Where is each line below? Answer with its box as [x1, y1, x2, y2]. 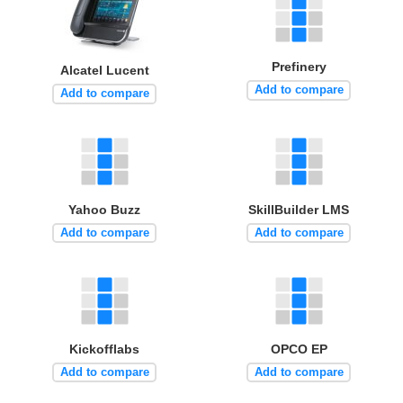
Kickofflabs [69, 341, 139, 356]
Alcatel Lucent [59, 62, 149, 77]
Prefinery [271, 58, 327, 74]
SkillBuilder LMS [248, 201, 349, 217]
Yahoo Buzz [68, 201, 140, 217]
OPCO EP [270, 341, 327, 356]
